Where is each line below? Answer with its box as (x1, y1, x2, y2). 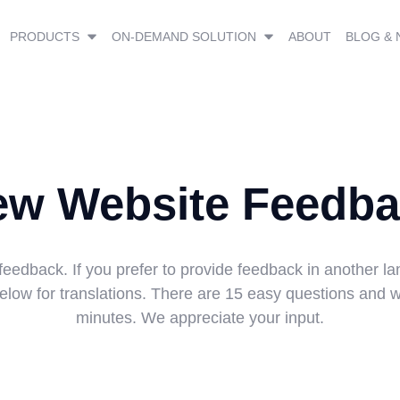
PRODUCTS (9, 29, 79, 45)
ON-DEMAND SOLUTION (111, 29, 256, 45)
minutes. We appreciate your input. (76, 308, 324, 327)
